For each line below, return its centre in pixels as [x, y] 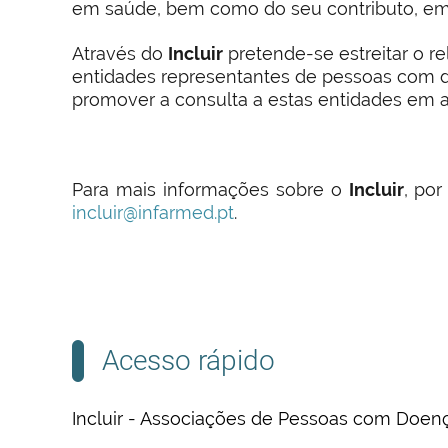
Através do [120, 53]
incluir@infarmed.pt [153, 212]
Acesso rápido [188, 360]
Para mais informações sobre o [210, 189]
